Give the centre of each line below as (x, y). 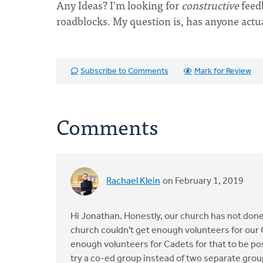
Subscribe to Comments (124, 71)
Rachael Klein (133, 181)
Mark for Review (223, 71)
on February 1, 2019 (202, 181)
